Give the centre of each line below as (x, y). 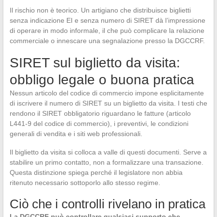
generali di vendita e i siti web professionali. (76, 134)
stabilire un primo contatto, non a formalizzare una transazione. (106, 163)
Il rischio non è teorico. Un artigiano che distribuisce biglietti (100, 10)
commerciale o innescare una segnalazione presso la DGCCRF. (107, 41)
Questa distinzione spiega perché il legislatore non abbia (96, 173)
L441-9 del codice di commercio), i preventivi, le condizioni (99, 124)
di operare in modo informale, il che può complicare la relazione (107, 31)
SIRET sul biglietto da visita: (95, 63)
